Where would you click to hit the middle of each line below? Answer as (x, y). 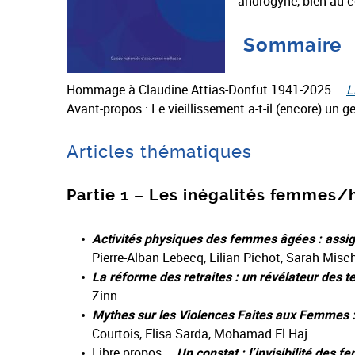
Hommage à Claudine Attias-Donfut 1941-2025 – (206, 90)
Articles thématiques (159, 152)
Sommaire (292, 45)
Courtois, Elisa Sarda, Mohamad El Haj (200, 334)
